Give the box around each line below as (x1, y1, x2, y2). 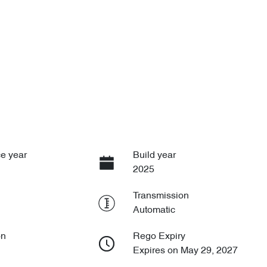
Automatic (132, 205, 175, 215)
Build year (132, 150, 176, 160)
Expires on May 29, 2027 (132, 246, 238, 256)
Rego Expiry (132, 231, 185, 241)
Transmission (132, 191, 189, 201)
